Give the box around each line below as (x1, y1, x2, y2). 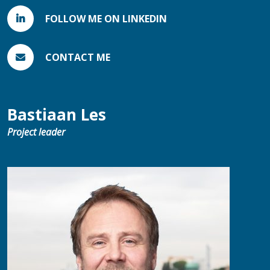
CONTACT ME (45, 51, 110, 64)
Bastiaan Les (7, 104, 106, 126)
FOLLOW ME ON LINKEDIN (45, 12, 167, 26)
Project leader (7, 125, 65, 139)
